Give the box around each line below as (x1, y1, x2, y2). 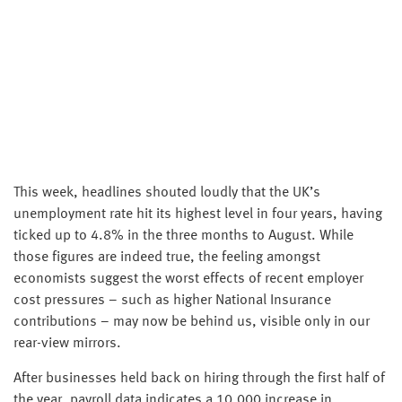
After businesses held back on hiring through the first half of (13, 371, 385, 387)
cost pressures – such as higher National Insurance (13, 293, 331, 309)
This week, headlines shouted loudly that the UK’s (13, 186, 320, 201)
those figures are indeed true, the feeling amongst (13, 250, 320, 266)
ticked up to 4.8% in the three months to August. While (13, 229, 354, 244)
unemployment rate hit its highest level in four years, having (13, 207, 382, 223)
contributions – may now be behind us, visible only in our (13, 315, 370, 330)
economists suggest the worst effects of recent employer (13, 272, 363, 287)
